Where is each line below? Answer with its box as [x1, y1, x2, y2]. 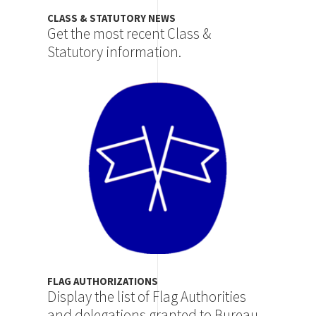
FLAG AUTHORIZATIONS [47, 274, 159, 288]
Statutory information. [47, 42, 182, 62]
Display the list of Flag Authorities [47, 286, 247, 306]
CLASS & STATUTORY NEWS [47, 12, 176, 25]
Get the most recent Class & [47, 24, 212, 44]
